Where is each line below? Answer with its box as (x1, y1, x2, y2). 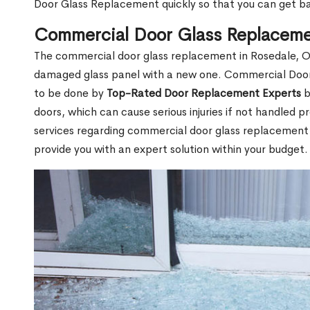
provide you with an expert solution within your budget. (34, 142, 308, 157)
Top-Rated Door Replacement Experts (107, 86, 301, 101)
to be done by (34, 86, 107, 101)
